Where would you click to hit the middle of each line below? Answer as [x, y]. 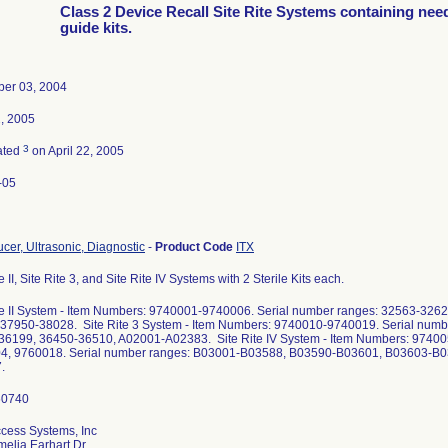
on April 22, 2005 [76, 151]
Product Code [195, 247]
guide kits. [96, 28]
